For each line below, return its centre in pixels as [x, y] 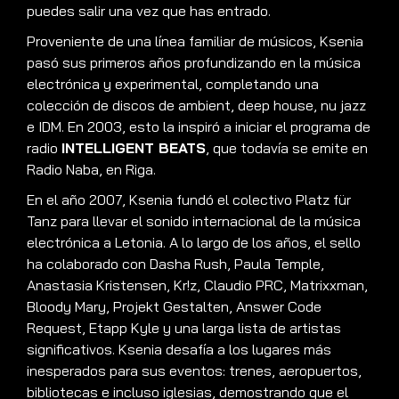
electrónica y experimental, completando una [173, 84]
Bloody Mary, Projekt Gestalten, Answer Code [174, 307]
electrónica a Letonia [95, 243]
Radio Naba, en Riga [90, 170]
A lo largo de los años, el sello [265, 243]
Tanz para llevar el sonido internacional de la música [194, 221]
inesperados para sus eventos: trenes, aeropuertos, [194, 371]
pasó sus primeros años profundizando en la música [194, 63]
